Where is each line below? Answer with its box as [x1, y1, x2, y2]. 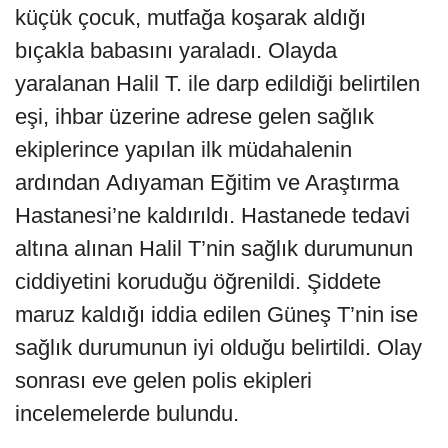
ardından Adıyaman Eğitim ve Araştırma [15, 170, 399, 196]
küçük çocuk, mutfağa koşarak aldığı [15, 5, 366, 31]
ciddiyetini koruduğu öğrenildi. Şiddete [15, 269, 381, 295]
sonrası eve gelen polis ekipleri [15, 368, 312, 394]
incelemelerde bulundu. [15, 401, 239, 427]
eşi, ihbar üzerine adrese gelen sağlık [15, 104, 374, 130]
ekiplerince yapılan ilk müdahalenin [15, 137, 352, 163]
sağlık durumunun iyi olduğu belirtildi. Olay [15, 335, 422, 361]
